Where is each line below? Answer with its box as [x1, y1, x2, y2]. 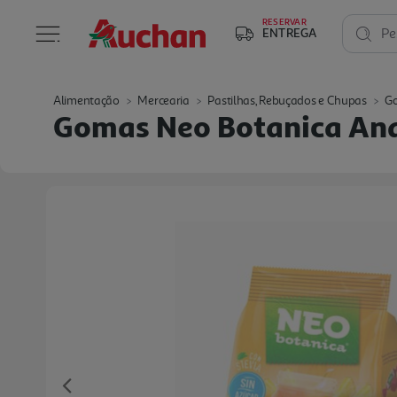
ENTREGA [262, 25, 317, 40]
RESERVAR [262, 16, 307, 27]
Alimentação [53, 93, 120, 108]
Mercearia [137, 93, 190, 108]
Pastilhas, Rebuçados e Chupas [207, 93, 367, 108]
